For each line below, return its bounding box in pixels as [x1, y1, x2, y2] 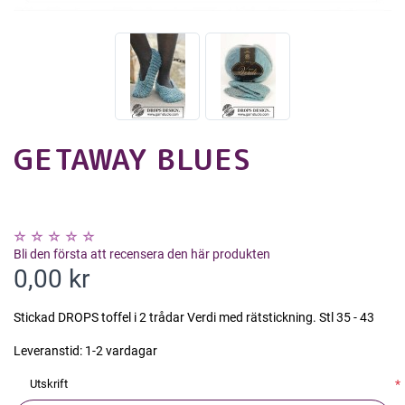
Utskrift [30, 377, 68, 391]
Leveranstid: [14, 344, 82, 359]
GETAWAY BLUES [14, 139, 252, 180]
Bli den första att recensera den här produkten [14, 247, 270, 262]
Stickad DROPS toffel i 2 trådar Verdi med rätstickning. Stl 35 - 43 [14, 310, 374, 325]
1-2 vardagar [85, 344, 157, 359]
